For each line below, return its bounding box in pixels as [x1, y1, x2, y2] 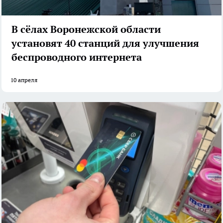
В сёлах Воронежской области [11, 22, 161, 36]
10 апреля [10, 76, 37, 84]
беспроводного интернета [11, 50, 142, 64]
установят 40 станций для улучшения [11, 36, 199, 50]
